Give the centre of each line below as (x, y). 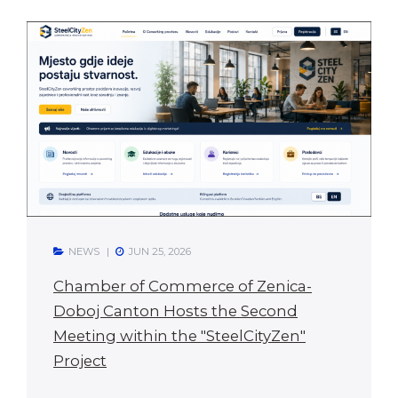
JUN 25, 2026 (160, 252)
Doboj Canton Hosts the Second (175, 311)
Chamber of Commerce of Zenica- (183, 287)
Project (80, 361)
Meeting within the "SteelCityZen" (179, 336)
